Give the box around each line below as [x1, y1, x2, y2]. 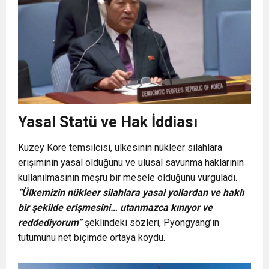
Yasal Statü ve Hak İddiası [18, 113, 198, 131]
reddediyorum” [18, 216, 82, 228]
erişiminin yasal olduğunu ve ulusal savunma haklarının [18, 156, 244, 168]
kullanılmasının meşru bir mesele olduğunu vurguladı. [18, 171, 237, 183]
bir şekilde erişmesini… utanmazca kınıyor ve [18, 201, 213, 213]
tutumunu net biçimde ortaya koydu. [18, 231, 165, 243]
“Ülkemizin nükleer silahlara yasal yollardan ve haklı [18, 186, 244, 198]
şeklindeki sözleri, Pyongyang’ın [82, 216, 219, 228]
